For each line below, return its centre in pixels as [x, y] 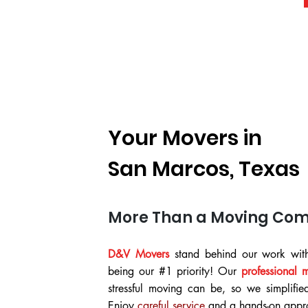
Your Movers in [185, 138]
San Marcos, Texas [204, 169]
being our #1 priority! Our [175, 271]
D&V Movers [139, 254]
